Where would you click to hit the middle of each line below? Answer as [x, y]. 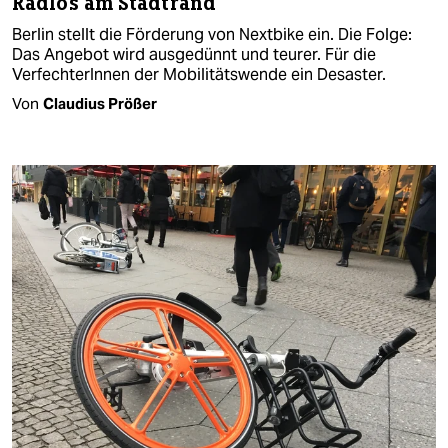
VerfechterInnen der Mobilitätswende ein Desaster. [199, 74]
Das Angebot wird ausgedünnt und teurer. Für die [194, 54]
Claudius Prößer [100, 103]
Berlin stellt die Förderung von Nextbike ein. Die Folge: [212, 34]
